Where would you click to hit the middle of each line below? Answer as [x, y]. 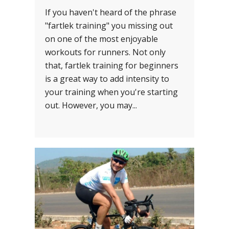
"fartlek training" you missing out [109, 26]
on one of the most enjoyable [101, 39]
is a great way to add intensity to [107, 79]
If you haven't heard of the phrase [111, 13]
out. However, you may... [91, 106]
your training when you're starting [111, 92]
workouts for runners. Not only [105, 52]
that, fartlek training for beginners [112, 66]
